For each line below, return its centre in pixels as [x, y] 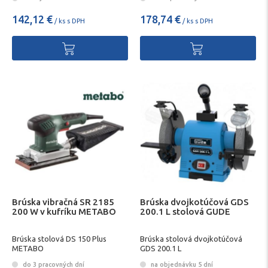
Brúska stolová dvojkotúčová [191, 238]
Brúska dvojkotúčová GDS [194, 202]
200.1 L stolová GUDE [185, 212]
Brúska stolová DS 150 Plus [59, 238]
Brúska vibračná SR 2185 [63, 202]
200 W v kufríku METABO [64, 212]
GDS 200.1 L [161, 248]
